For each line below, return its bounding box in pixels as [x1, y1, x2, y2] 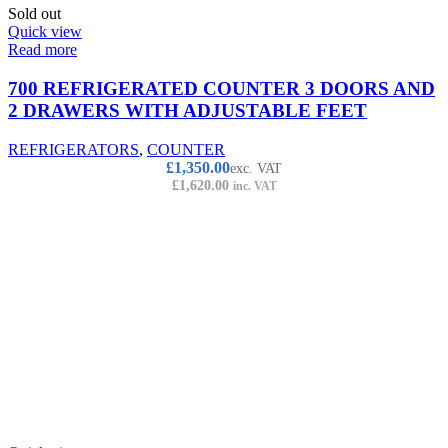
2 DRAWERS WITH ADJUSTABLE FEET [8, 100, 367, 122]
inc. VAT [232, 178, 277, 193]
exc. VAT [230, 160, 282, 176]
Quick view [8, 23, 82, 41]
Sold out [8, 5, 61, 23]
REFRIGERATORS [8, 140, 139, 158]
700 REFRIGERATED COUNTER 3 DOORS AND [8, 78, 435, 100]
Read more [8, 41, 77, 59]
